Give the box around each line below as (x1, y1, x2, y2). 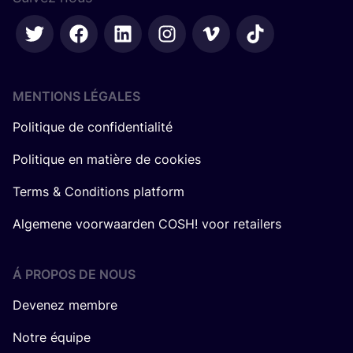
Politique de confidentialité (13, 119, 173, 136)
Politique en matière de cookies (13, 151, 201, 168)
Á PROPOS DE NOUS (13, 266, 136, 283)
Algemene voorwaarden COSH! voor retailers (13, 216, 281, 232)
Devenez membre (13, 297, 117, 314)
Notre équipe (13, 329, 91, 346)
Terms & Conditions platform (13, 184, 184, 200)
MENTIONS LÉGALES (13, 88, 140, 105)
